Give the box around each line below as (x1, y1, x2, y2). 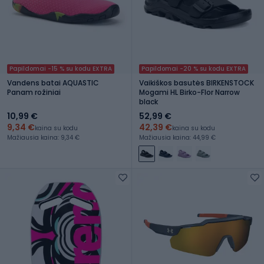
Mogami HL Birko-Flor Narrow (139, 87, 240, 97)
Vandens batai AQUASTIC (7, 77, 99, 88)
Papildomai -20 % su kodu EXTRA (141, 64, 246, 73)
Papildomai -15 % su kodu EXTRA (9, 64, 112, 73)
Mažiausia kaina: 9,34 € (7, 133, 80, 142)
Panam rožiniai (7, 87, 61, 97)
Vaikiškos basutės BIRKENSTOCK (139, 77, 254, 88)
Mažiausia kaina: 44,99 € (139, 133, 216, 142)
